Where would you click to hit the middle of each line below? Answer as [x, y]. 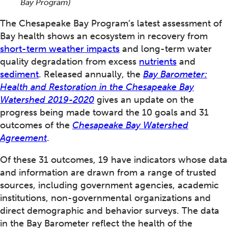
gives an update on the [144, 100]
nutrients [158, 62]
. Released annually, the [91, 75]
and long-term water [166, 49]
